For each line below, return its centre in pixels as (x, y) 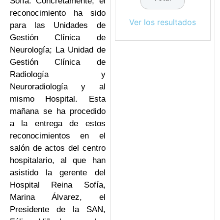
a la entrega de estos (58, 124)
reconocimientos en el (58, 136)
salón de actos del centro (58, 148)
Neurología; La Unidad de (58, 50)
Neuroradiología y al (58, 87)
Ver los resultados (163, 22)
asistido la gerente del (58, 173)
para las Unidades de (58, 26)
